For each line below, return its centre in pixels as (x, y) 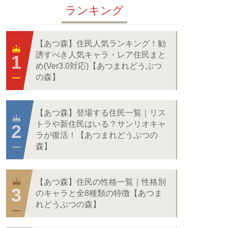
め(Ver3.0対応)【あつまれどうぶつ (99, 66)
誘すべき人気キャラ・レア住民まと (101, 55)
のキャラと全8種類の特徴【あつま (99, 193)
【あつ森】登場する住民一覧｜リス (101, 113)
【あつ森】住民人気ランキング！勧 (101, 44)
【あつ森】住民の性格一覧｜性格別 (101, 182)
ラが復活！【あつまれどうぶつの (97, 135)
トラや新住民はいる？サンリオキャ (101, 124)
